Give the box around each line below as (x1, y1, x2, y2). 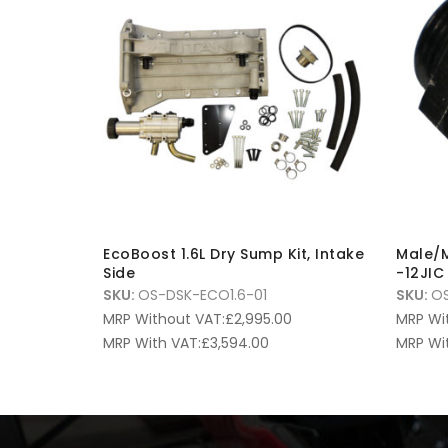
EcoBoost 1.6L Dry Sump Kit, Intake (103, 243, 364, 264)
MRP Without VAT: (103, 308, 225, 329)
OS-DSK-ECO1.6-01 (138, 284, 267, 305)
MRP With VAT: (103, 332, 201, 353)
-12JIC (396, 262, 444, 283)
